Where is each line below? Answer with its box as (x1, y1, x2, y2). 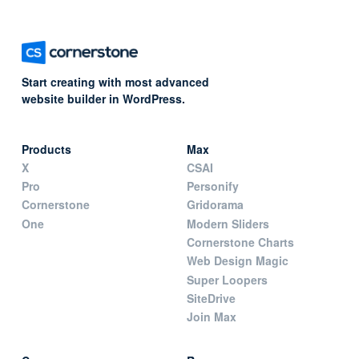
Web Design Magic (186, 252, 288, 269)
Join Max (186, 309, 236, 325)
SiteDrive (186, 290, 236, 307)
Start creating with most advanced (21, 74, 209, 91)
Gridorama (186, 196, 244, 213)
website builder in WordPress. (21, 91, 185, 107)
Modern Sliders (186, 215, 269, 232)
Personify (186, 178, 239, 195)
